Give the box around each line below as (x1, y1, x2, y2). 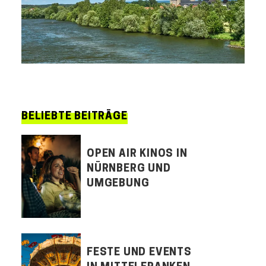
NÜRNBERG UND (87, 163, 171, 175)
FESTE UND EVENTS (87, 247, 192, 259)
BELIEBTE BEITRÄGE (21, 111, 128, 123)
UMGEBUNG (87, 178, 150, 190)
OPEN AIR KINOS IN (87, 148, 188, 160)
